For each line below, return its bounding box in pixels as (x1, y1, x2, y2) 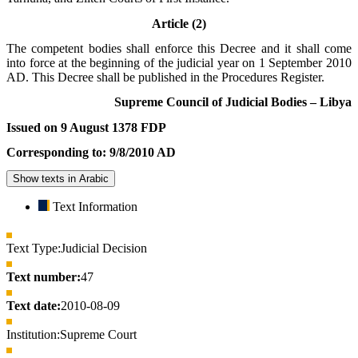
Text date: (6, 299, 61, 313)
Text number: (6, 270, 81, 284)
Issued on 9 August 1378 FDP (6, 120, 166, 134)
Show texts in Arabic (13, 173, 109, 185)
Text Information (53, 200, 137, 214)
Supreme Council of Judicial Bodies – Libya (114, 95, 352, 109)
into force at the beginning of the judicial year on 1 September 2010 (6, 55, 352, 70)
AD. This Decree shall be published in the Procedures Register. (6, 70, 324, 84)
